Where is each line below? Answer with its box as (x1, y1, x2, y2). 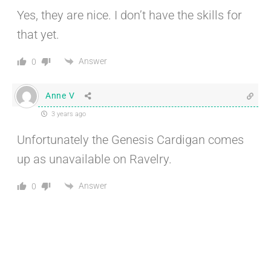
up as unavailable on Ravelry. (17, 151, 172, 166)
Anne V (45, 91, 75, 101)
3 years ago (50, 109, 86, 118)
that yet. (17, 27, 59, 42)
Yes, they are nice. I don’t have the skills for (17, 7, 242, 22)
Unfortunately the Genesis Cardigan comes (17, 132, 244, 147)
